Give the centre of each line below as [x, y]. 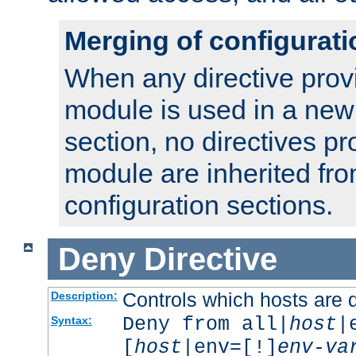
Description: [84, 296]
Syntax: [71, 321]
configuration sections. [199, 205]
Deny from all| [205, 325]
